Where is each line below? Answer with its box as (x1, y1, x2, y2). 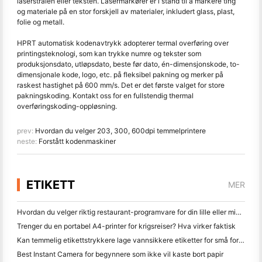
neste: (17, 137, 39, 146)
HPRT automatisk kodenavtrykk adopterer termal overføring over (17, 39, 229, 47)
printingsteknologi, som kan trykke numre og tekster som (17, 49, 201, 58)
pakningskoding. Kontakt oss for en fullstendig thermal (17, 91, 194, 100)
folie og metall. (17, 18, 64, 26)
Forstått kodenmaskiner (39, 137, 116, 146)
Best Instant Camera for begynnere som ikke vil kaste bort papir (17, 250, 223, 258)
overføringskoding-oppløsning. (17, 102, 117, 111)
